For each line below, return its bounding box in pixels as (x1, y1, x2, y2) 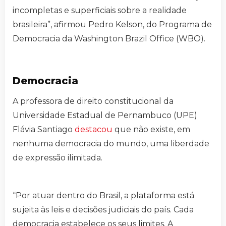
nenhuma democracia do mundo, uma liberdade (13, 139, 209, 149)
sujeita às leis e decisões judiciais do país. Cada (13, 205, 194, 215)
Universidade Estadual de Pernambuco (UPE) (13, 110, 197, 121)
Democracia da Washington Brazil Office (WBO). (13, 34, 205, 44)
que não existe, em (112, 125, 190, 135)
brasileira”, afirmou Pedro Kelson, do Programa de (13, 20, 212, 30)
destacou (75, 125, 112, 135)
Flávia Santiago (13, 125, 75, 135)
